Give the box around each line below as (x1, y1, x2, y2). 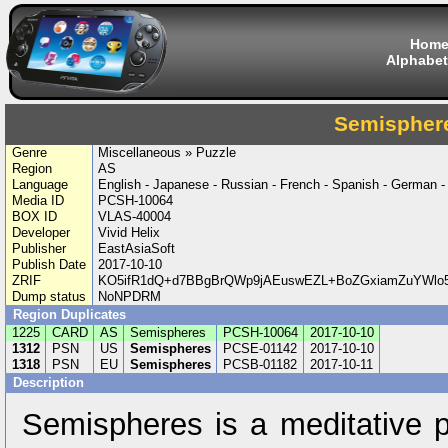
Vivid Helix (98, 225, 161, 240)
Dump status (11, 289, 86, 304)
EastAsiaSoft (98, 241, 176, 256)
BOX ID (11, 209, 57, 224)
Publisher (11, 241, 66, 256)
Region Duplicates (13, 307, 126, 322)
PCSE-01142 (222, 341, 297, 356)
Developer (11, 225, 70, 240)
